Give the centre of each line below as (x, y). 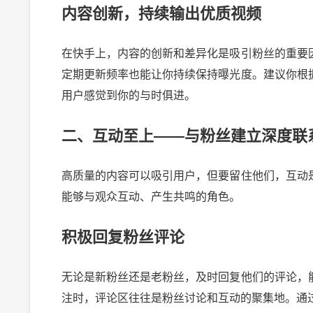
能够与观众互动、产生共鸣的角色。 (151, 197)
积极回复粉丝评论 (123, 238)
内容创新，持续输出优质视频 (161, 14)
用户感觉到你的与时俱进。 (128, 96)
